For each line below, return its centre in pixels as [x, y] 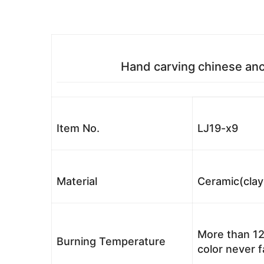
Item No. [78, 128]
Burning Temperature [111, 241]
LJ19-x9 [218, 128]
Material [77, 181]
